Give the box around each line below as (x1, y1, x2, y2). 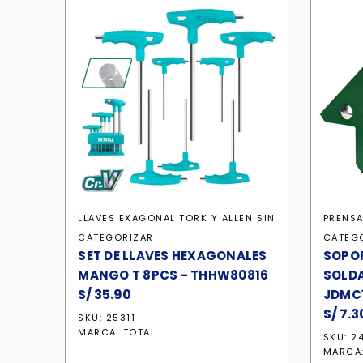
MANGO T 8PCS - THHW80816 (78, 267, 269, 284)
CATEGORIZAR (78, 231, 154, 244)
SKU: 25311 (78, 311, 136, 324)
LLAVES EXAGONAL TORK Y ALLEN (78, 211, 254, 224)
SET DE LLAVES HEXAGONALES (78, 247, 267, 264)
